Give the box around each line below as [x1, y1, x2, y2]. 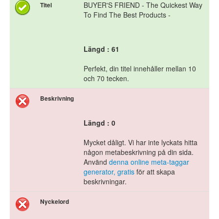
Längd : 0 [84, 118, 115, 128]
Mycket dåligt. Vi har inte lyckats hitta [84, 137, 197, 148]
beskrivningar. [84, 176, 127, 187]
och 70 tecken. [84, 73, 129, 84]
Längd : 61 [84, 44, 119, 54]
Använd [84, 157, 109, 167]
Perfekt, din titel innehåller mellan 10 [84, 64, 196, 74]
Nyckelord [40, 197, 69, 206]
